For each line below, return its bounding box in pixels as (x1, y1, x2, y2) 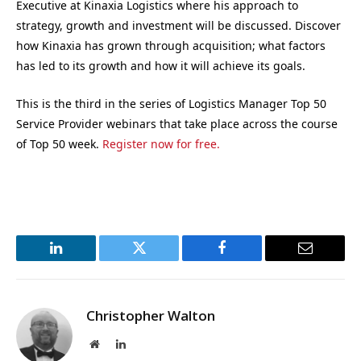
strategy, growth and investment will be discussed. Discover (16, 18, 341, 34)
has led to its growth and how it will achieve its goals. (16, 58, 305, 74)
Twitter (138, 252, 180, 268)
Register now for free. (102, 135, 220, 151)
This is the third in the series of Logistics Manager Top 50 (16, 95, 326, 111)
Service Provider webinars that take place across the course (16, 115, 338, 131)
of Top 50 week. (16, 135, 102, 151)
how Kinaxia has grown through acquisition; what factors (16, 38, 326, 54)
